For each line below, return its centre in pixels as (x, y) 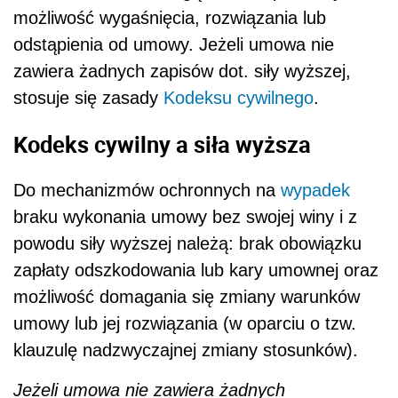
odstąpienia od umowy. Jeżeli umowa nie (174, 44)
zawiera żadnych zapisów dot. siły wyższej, (182, 71)
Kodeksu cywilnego (239, 97)
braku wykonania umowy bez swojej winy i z (185, 217)
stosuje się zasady (88, 97)
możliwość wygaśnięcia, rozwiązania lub (170, 17)
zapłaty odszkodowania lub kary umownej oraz (196, 271)
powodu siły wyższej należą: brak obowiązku (187, 244)
